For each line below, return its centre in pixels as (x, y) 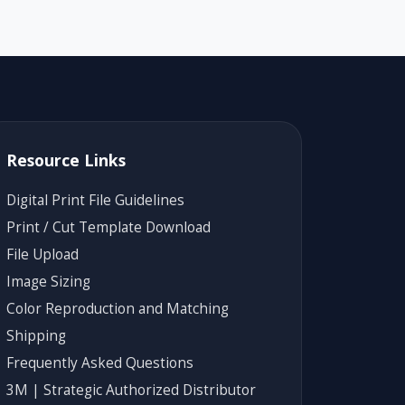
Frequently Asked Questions (100, 363)
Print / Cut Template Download (108, 227)
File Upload (42, 254)
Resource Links (66, 160)
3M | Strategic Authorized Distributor (131, 390)
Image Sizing (48, 281)
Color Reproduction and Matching (118, 308)
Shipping (36, 335)
